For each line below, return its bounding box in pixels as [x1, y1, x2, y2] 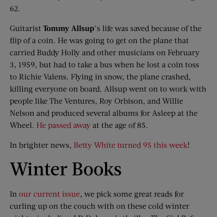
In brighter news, [10, 140, 74, 150]
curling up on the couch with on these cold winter [10, 201, 189, 211]
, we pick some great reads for [80, 189, 184, 199]
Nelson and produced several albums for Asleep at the [10, 108, 198, 118]
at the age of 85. [91, 120, 148, 130]
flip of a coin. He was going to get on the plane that [10, 35, 189, 45]
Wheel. [10, 120, 36, 130]
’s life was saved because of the [94, 23, 201, 33]
